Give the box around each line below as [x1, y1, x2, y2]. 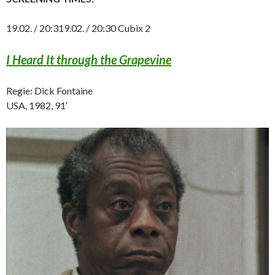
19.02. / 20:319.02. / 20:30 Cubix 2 [6, 21, 150, 34]
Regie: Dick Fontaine [6, 84, 93, 96]
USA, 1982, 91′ [6, 99, 68, 111]
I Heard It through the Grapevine [6, 52, 171, 67]
